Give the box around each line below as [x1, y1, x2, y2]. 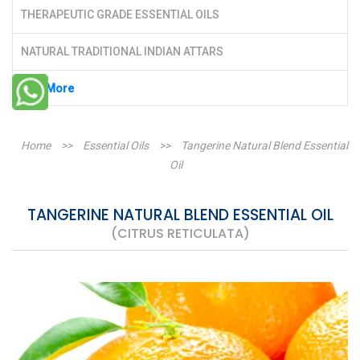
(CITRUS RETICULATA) [110, 223, 250, 243]
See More [23, 81, 74, 95]
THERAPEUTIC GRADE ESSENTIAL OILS [21, 7, 219, 21]
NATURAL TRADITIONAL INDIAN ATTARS [21, 44, 223, 58]
